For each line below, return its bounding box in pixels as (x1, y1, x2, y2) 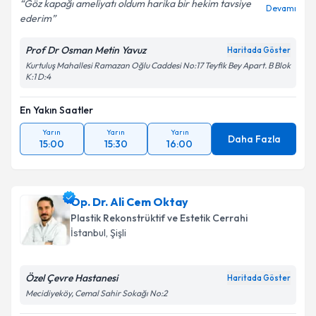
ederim (20, 12, 51, 25)
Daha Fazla (227, 133, 281, 145)
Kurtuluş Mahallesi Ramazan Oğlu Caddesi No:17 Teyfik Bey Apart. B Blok (25, 60, 291, 71)
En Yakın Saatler (20, 104, 93, 116)
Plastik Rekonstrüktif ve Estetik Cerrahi (71, 212, 248, 224)
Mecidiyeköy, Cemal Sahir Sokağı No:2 (25, 288, 167, 298)
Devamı (266, 3, 296, 13)
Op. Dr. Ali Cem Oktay (71, 195, 188, 209)
